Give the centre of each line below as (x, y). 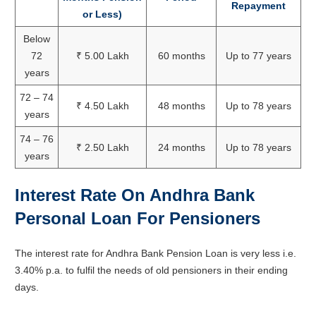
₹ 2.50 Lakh (102, 147)
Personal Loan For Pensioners (138, 218)
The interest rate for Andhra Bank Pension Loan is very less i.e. (156, 253)
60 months (181, 55)
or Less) (102, 14)
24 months (181, 147)
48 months (181, 105)
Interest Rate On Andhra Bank (135, 195)
